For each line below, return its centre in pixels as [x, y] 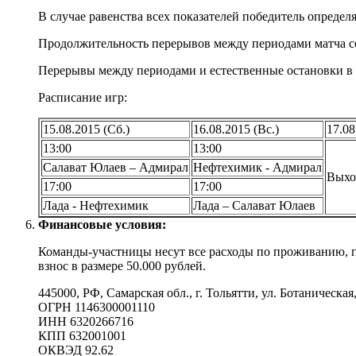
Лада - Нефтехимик [96, 205]
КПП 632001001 [82, 335]
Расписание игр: [83, 97]
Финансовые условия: [102, 224]
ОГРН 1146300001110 [97, 307]
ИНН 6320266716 [86, 321]
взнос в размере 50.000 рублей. [122, 265]
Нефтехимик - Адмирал [257, 167]
